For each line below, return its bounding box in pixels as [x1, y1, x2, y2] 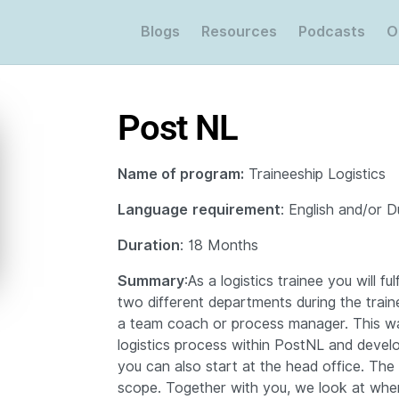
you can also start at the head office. [118, 358, 369, 375]
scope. [118, 379, 166, 396]
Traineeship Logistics [244, 166, 386, 183]
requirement [192, 201, 281, 218]
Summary [118, 273, 184, 289]
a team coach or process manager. [118, 315, 353, 332]
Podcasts [298, 23, 366, 40]
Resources [201, 23, 278, 40]
